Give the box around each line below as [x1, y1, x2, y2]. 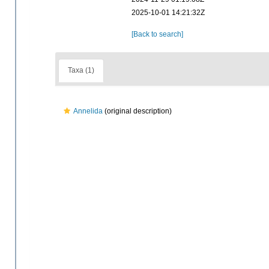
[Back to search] [131, 30, 183, 38]
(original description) [103, 106, 172, 115]
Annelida [73, 106, 103, 115]
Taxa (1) [68, 66, 94, 75]
